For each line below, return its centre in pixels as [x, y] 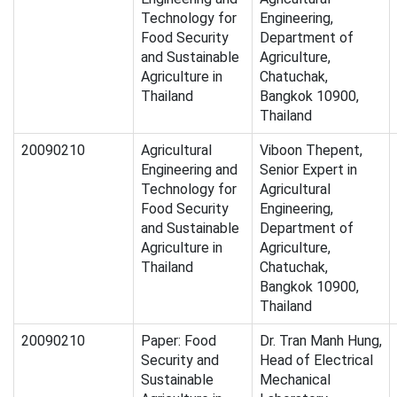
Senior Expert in [308, 170]
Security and [180, 361]
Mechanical [295, 380]
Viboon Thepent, [311, 151]
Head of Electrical [316, 361]
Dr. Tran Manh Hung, [321, 341]
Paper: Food [179, 341]
